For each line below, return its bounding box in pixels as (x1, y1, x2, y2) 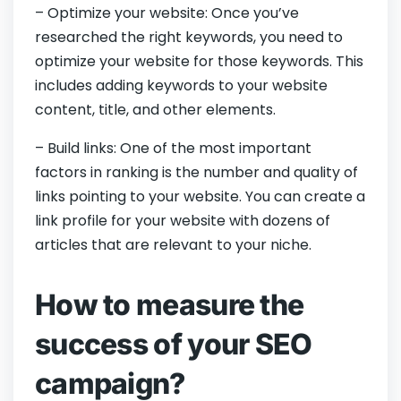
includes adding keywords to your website (35, 75, 328, 97)
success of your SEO (35, 327, 312, 363)
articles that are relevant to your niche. (35, 235, 311, 256)
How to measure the (35, 287, 304, 323)
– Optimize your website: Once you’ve (35, 3, 299, 24)
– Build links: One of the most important (35, 138, 311, 159)
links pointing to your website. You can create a (35, 186, 365, 208)
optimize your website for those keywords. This (35, 51, 363, 73)
